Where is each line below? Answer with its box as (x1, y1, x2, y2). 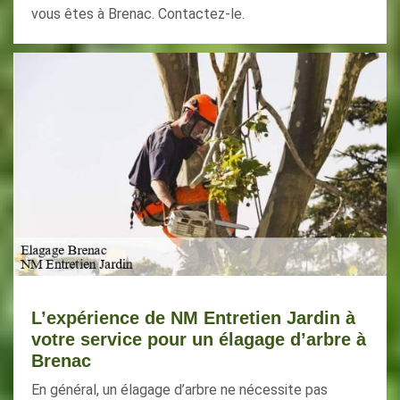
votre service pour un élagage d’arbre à (31, 329, 366, 349)
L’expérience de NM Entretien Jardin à (31, 308, 355, 328)
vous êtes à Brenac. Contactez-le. (31, 5, 245, 22)
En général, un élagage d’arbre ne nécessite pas (31, 381, 328, 398)
